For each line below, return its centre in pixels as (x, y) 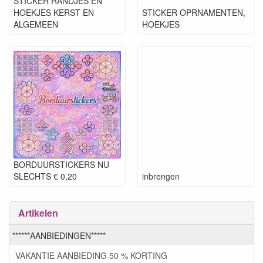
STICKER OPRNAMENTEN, (194, 12)
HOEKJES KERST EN (54, 12)
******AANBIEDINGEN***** (59, 235)
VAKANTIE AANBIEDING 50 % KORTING (91, 255)
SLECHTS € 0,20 (45, 176)
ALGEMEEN (36, 24)
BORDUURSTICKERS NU (61, 164)
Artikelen (38, 213)
